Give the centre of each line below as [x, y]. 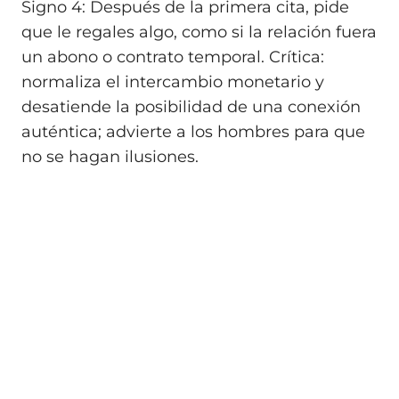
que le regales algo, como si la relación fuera [199, 32]
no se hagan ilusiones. [110, 156]
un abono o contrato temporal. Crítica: [173, 57]
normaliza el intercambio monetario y [173, 81]
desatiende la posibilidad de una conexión [191, 106]
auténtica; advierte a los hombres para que [193, 131]
